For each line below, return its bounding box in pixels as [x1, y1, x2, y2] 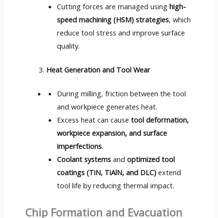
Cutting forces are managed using [57, 1, 170, 12]
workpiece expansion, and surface [57, 128, 167, 138]
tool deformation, [131, 115, 189, 125]
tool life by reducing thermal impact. [57, 181, 175, 191]
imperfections [57, 141, 102, 151]
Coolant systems [57, 154, 111, 164]
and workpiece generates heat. [57, 102, 158, 112]
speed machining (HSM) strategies [57, 15, 169, 25]
